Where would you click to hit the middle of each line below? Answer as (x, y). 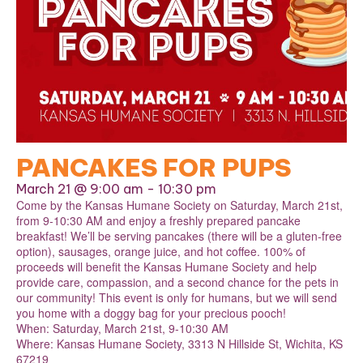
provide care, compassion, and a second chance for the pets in (177, 282)
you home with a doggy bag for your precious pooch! (151, 312)
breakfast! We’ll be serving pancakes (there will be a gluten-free (179, 235)
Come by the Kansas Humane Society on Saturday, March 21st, (179, 205)
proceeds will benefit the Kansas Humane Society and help (167, 266)
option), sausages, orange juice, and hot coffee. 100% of (161, 251)
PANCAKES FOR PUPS (154, 167)
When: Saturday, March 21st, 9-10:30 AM (122, 328)
